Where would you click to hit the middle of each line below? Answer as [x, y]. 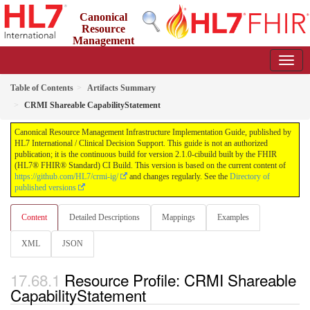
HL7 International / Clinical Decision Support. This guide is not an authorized [141, 143]
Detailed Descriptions [104, 217]
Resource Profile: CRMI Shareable [180, 280]
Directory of [250, 176]
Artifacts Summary [121, 88]
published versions [45, 188]
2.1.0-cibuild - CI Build [146, 64]
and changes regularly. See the [179, 176]
